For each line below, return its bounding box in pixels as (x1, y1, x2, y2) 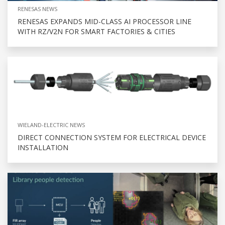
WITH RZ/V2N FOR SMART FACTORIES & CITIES (18, 27, 175, 37)
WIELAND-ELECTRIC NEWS (18, 121, 85, 129)
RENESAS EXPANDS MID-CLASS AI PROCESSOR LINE (18, 17, 191, 27)
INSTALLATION (18, 143, 68, 153)
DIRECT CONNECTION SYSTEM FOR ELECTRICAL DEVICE (18, 133, 206, 143)
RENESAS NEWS (18, 5, 57, 13)
